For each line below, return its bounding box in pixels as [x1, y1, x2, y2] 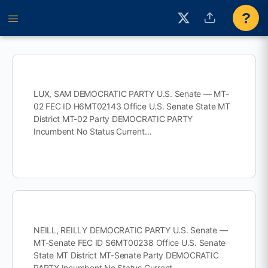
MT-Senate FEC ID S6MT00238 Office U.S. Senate [33, 237, 226, 248]
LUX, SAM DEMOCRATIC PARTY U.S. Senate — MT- [33, 89, 229, 99]
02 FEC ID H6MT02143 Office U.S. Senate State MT [33, 101, 230, 111]
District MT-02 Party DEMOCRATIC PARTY [33, 114, 193, 124]
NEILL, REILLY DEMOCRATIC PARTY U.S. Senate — [33, 225, 228, 235]
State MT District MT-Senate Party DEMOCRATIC [33, 250, 219, 260]
